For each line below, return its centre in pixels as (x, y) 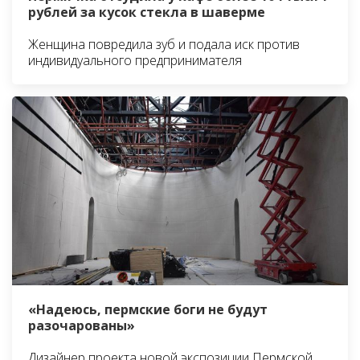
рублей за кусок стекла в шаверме (147, 12)
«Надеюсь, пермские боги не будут (148, 310)
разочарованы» (82, 326)
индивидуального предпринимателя (135, 60)
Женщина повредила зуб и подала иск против (164, 44)
